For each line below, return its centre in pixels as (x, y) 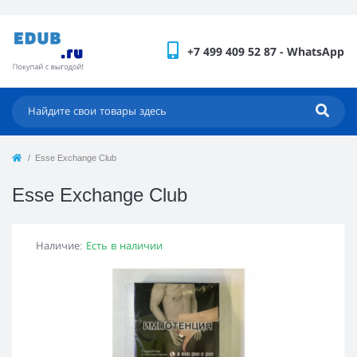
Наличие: (61, 245)
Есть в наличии (124, 245)
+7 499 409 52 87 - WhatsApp (266, 51)
